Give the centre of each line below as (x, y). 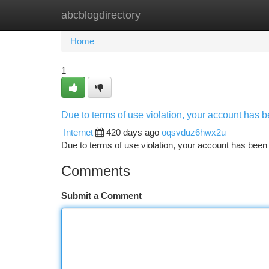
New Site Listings (155, 15)
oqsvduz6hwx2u (194, 132)
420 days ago (133, 132)
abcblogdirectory (101, 15)
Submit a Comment (101, 195)
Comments (96, 171)
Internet (78, 132)
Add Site (224, 15)
